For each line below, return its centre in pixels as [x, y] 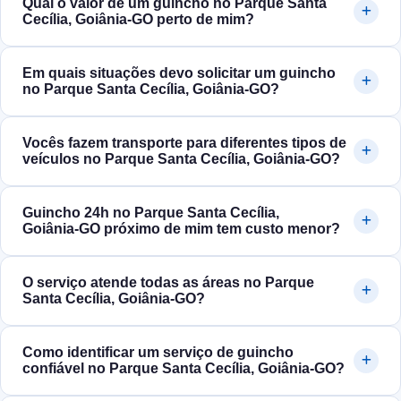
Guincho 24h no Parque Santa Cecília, [151, 213]
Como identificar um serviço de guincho [158, 353]
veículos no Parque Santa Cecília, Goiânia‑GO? [181, 159]
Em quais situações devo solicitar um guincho [179, 73]
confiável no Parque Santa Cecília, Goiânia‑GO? [183, 369]
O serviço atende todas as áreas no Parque [168, 283]
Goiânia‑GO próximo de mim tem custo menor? [181, 229]
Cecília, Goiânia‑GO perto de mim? [138, 20]
